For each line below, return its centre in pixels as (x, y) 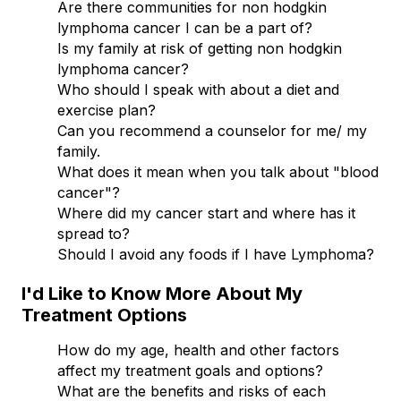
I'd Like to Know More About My (162, 293)
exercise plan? (107, 110)
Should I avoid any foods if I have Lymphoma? (216, 254)
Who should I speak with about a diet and (198, 89)
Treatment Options (104, 315)
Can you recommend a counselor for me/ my (212, 130)
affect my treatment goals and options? (190, 370)
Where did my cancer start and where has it (206, 213)
